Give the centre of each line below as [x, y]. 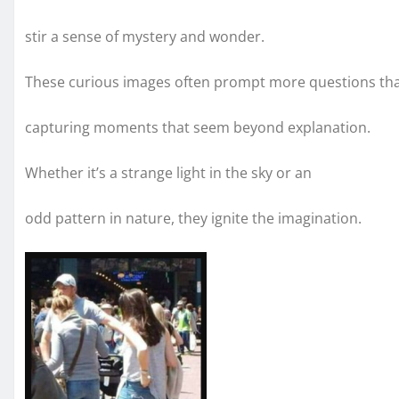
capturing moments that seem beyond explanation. [198, 128]
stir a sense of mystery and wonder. [145, 37]
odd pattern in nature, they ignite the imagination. [193, 219]
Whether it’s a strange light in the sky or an [168, 173]
